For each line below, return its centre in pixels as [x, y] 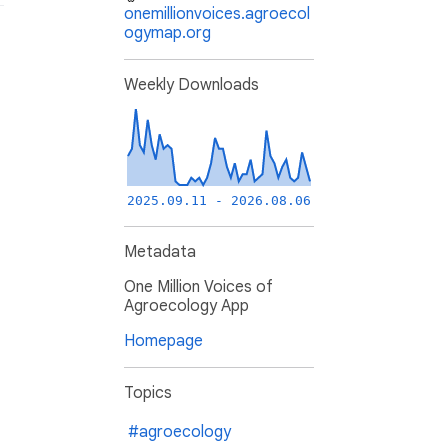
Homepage [163, 341]
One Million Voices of [198, 287]
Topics [148, 393]
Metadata [160, 252]
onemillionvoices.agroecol [217, 14]
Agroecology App [186, 306]
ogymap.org [167, 33]
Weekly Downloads [191, 85]
